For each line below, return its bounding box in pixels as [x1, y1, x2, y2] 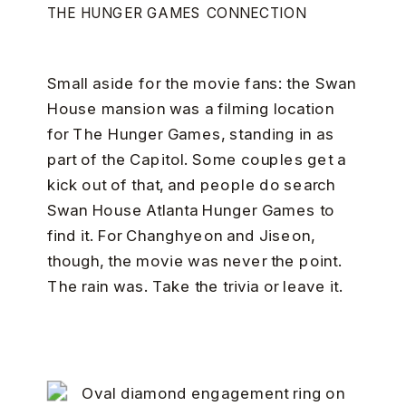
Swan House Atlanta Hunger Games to [46, 201, 335, 221]
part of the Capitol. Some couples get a [46, 150, 346, 170]
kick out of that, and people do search [46, 176, 336, 196]
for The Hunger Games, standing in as [46, 125, 334, 145]
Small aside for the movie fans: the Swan [46, 74, 357, 94]
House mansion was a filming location [46, 100, 334, 120]
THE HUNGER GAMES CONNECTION [46, 5, 306, 23]
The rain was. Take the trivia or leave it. [46, 277, 343, 297]
